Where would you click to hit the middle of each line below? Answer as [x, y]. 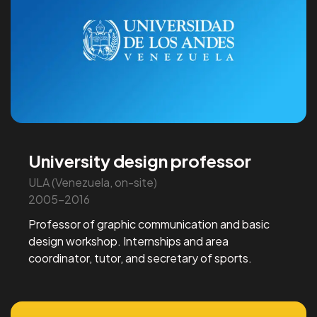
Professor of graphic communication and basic [149, 224]
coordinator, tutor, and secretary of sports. [140, 258]
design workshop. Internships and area [129, 241]
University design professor [140, 160]
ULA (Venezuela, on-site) [93, 183]
